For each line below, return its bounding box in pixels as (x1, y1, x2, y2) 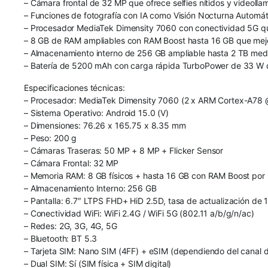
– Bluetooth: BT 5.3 (24, 233, 98, 243)
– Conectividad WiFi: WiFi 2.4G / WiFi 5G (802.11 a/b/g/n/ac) (24, 208, 254, 218)
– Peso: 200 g (24, 132, 77, 143)
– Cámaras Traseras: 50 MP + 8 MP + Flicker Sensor (24, 145, 224, 156)
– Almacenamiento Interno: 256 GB (24, 182, 157, 193)
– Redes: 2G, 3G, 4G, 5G (24, 220, 117, 231)
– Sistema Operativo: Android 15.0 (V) (24, 107, 169, 118)
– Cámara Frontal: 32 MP (24, 157, 118, 168)
